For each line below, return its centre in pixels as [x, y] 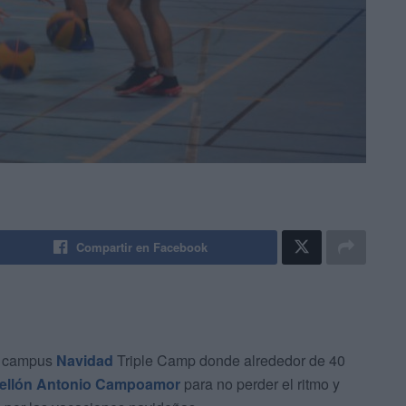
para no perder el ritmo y [260, 384]
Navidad [85, 361]
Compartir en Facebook [142, 247]
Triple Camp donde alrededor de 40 [229, 361]
